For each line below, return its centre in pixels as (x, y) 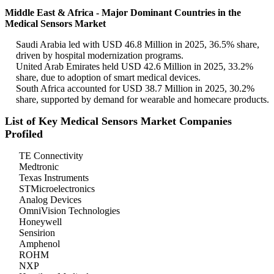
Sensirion (37, 233)
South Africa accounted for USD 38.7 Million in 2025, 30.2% (135, 89)
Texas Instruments (54, 178)
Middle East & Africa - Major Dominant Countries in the (123, 13)
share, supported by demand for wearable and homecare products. (143, 100)
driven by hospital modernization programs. (100, 56)
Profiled (24, 134)
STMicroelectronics (57, 189)
